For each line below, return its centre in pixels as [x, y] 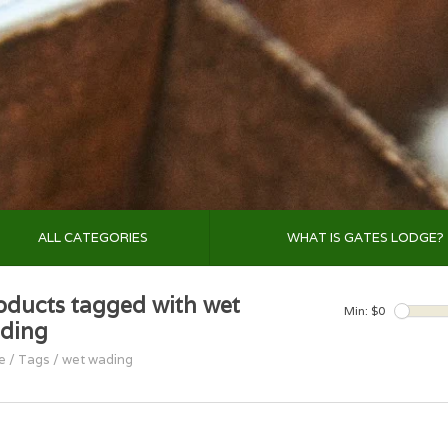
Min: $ [361, 310]
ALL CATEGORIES [92, 237]
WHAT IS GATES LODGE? [365, 237]
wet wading [97, 359]
